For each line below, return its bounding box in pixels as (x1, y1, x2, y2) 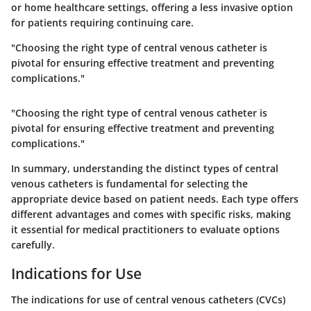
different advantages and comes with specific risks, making (11, 207, 291, 221)
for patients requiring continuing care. (11, 15, 194, 29)
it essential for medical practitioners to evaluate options (11, 222, 280, 236)
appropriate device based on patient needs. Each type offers (11, 192, 299, 205)
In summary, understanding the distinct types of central (11, 161, 278, 175)
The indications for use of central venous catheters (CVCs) (11, 293, 285, 307)
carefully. (11, 237, 55, 251)
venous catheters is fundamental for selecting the (11, 176, 248, 190)
